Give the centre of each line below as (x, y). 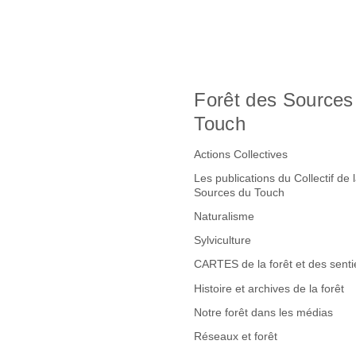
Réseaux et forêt (236, 336)
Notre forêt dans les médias (264, 312)
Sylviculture (223, 240)
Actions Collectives (241, 155)
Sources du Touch (240, 193)
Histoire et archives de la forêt (269, 288)
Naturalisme (224, 217)
